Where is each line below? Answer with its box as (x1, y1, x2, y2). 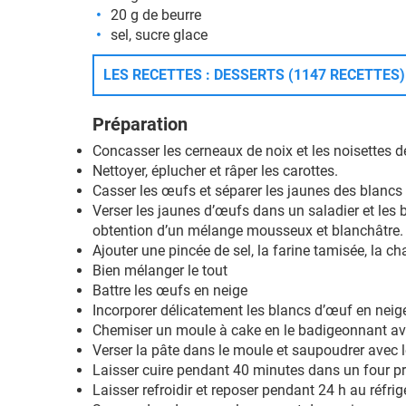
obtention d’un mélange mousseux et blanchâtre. (92, 222, 403, 239)
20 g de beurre (111, 6, 201, 24)
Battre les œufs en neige (92, 282, 247, 299)
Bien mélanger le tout (92, 262, 227, 279)
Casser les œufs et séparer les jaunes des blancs (92, 182, 402, 199)
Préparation (92, 113, 188, 135)
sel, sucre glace (111, 26, 208, 43)
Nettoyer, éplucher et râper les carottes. (92, 162, 338, 179)
